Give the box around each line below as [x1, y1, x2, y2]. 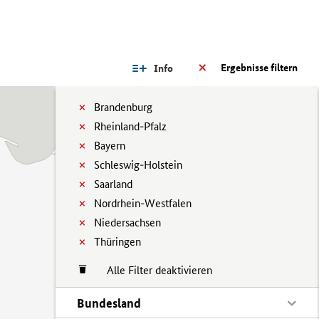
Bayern [94, 139, 125, 152]
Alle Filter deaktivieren [93, 263, 212, 277]
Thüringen [94, 235, 141, 249]
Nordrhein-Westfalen [94, 197, 192, 210]
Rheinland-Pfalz [94, 120, 167, 133]
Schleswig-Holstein [94, 158, 182, 172]
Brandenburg [94, 100, 152, 114]
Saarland [94, 177, 132, 191]
